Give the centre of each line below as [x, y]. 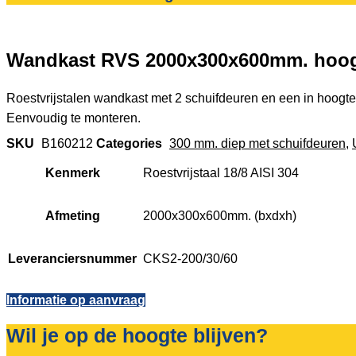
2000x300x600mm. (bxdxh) [220, 215]
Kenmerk [72, 172]
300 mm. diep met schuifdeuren [257, 143]
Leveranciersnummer [72, 258]
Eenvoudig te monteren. [74, 118]
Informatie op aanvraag [76, 300]
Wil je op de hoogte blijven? [137, 335]
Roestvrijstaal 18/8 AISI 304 [221, 172]
